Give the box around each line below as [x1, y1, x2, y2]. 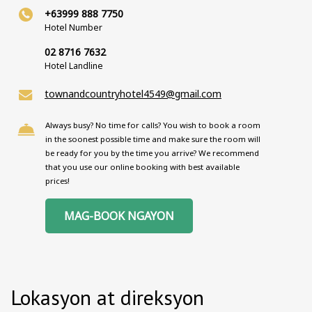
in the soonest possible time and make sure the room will [45, 134, 260, 144]
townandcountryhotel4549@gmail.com [45, 87, 221, 100]
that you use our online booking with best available [45, 162, 240, 172]
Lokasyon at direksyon [10, 283, 204, 311]
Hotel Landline [45, 60, 103, 72]
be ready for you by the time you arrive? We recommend [45, 148, 259, 158]
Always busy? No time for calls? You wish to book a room [45, 120, 260, 130]
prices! [45, 175, 70, 186]
